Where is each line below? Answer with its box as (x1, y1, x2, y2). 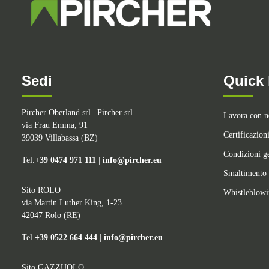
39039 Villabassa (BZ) (22, 133, 98, 142)
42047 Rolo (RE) (22, 211, 80, 220)
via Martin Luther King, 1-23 (22, 198, 122, 207)
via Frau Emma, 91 (22, 121, 88, 130)
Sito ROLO (22, 186, 61, 195)
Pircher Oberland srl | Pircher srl (22, 108, 133, 117)
